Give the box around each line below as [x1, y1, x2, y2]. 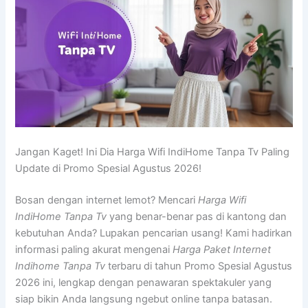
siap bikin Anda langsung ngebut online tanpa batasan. [15, 292, 273, 305]
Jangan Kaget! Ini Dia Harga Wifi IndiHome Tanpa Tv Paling [15, 145, 290, 158]
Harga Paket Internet [173, 243, 272, 256]
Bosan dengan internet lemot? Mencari [15, 193, 199, 206]
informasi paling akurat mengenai [15, 243, 173, 256]
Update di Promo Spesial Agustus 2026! [15, 162, 202, 175]
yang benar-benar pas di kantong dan [107, 210, 287, 223]
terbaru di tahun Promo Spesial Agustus [105, 259, 293, 272]
